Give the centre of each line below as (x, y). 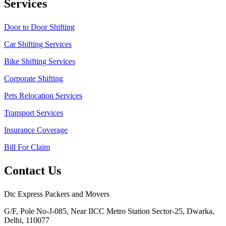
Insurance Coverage (36, 130)
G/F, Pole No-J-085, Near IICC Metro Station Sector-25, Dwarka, (109, 211)
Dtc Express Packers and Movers (57, 194)
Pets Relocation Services (43, 95)
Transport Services (34, 112)
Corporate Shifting (34, 78)
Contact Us (33, 170)
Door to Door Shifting (39, 27)
